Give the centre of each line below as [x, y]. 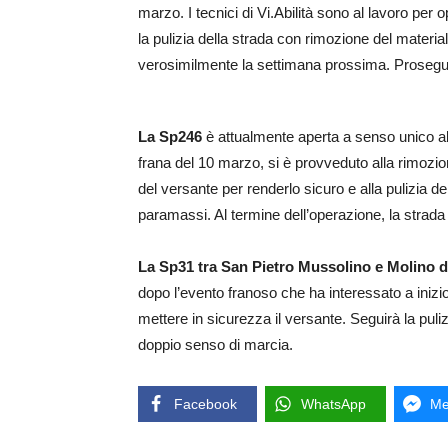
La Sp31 [166, 267]
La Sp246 [172, 137]
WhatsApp [333, 404]
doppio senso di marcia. [215, 345]
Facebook [205, 404]
